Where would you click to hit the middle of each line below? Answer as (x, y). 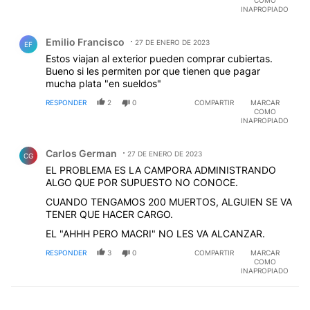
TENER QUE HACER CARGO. (109, 214)
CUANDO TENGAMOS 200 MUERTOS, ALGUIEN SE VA (169, 201)
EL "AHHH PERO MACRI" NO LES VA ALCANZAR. (155, 233)
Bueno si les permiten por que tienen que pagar (153, 71)
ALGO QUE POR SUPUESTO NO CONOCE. (142, 182)
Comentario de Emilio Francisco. (96, 31)
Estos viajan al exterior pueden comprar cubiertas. (159, 58)
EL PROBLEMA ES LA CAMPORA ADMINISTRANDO (161, 170)
